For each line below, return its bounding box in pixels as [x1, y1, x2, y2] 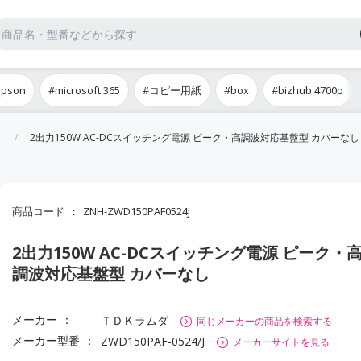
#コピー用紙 [143, 82, 201, 98]
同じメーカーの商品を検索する [196, 314, 332, 328]
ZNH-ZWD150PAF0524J [82, 204, 190, 218]
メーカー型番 [11, 333, 80, 348]
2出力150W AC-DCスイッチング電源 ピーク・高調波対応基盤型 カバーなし [30, 131, 359, 144]
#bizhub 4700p [272, 82, 343, 98]
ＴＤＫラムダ [100, 313, 168, 328]
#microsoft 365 [48, 82, 120, 98]
